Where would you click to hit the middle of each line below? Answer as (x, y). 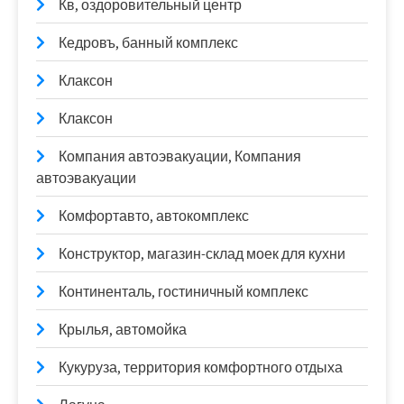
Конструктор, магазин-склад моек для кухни (202, 254)
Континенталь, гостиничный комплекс (184, 292)
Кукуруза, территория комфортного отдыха (201, 367)
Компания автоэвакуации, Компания (180, 156)
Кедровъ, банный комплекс (148, 43)
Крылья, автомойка (123, 330)
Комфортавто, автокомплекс (154, 216)
